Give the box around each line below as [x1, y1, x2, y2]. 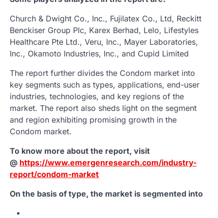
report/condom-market [10, 169, 99, 179]
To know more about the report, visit [10, 145, 150, 156]
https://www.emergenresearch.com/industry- [19, 157, 197, 167]
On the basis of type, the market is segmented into [10, 188, 203, 199]
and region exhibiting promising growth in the [10, 114, 177, 125]
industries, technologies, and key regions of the [10, 91, 184, 101]
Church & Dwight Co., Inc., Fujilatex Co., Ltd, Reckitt [10, 13, 201, 23]
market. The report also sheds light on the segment [10, 103, 197, 113]
